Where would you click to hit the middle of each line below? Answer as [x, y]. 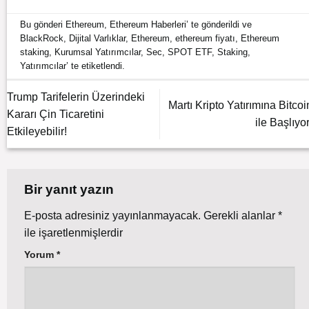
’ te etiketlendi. [96, 66]
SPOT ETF [190, 52]
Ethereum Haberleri [148, 25]
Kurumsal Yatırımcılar [98, 52]
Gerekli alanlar [241, 215]
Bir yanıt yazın [71, 190]
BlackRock [42, 39]
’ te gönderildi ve [219, 25]
